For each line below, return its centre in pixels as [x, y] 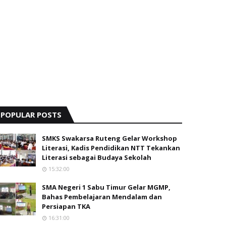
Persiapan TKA [66, 207]
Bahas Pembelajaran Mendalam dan [102, 197]
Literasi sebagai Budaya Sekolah [97, 158]
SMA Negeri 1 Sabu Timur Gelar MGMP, [106, 187]
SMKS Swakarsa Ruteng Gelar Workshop [109, 138]
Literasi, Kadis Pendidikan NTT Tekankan [111, 148]
